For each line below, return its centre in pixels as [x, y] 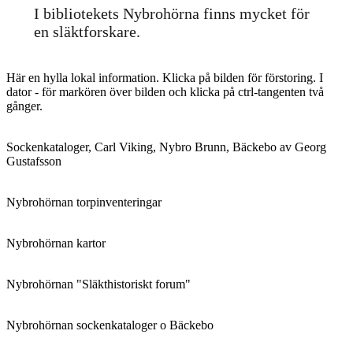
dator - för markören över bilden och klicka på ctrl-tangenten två [165, 91]
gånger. [24, 106]
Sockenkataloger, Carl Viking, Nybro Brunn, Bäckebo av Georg [166, 147]
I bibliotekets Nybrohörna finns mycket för [171, 13]
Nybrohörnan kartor [56, 243]
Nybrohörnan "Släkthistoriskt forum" [98, 284]
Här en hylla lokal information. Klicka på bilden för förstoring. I [165, 77]
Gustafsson [34, 161]
